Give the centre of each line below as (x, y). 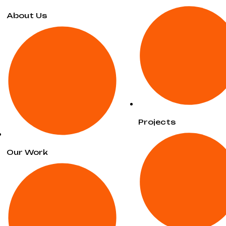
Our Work (27, 152)
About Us (26, 16)
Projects (157, 122)
